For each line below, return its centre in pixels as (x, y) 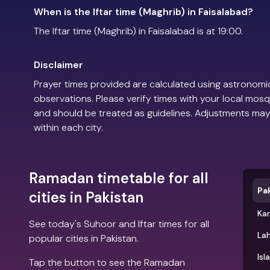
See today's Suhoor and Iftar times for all (119, 224)
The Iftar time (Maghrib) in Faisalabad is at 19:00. (138, 31)
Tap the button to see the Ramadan (107, 262)
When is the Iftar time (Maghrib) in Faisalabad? (143, 11)
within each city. (68, 127)
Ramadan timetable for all (119, 178)
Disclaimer (58, 64)
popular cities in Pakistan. (84, 238)
